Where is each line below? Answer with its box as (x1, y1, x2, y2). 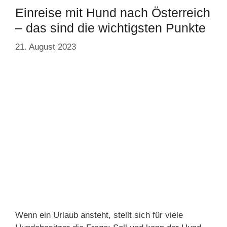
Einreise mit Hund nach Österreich (15, 5, 210, 20)
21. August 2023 (15, 42, 76, 52)
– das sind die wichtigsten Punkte (15, 20, 206, 35)
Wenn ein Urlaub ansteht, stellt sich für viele (15, 210, 183, 220)
